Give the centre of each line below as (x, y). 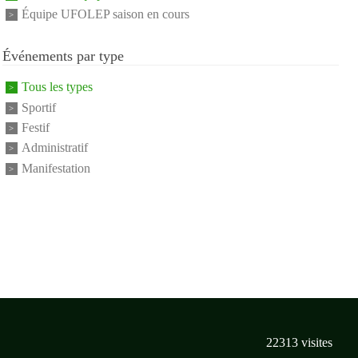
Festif (35, 128)
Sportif (38, 108)
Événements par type (63, 56)
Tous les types (57, 87)
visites (315, 342)
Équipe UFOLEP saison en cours (105, 14)
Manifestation (56, 169)
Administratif (54, 148)
